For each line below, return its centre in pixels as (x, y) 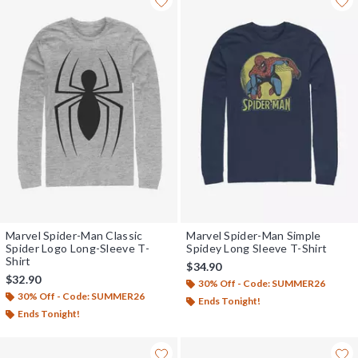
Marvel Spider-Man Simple (254, 235)
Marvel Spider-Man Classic (74, 235)
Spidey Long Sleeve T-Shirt (257, 248)
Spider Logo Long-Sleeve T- (78, 248)
